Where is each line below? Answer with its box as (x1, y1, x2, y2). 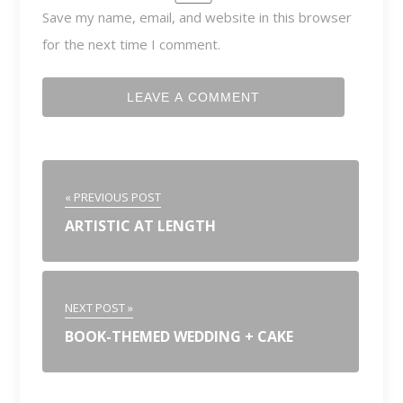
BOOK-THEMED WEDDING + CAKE (65, 326, 294, 346)
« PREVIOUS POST (65, 188, 162, 205)
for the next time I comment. (42, 34, 221, 53)
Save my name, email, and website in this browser (42, 7, 353, 26)
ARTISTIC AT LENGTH (65, 215, 217, 236)
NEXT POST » (65, 299, 134, 316)
